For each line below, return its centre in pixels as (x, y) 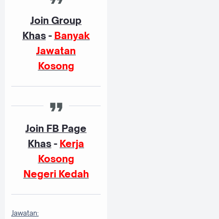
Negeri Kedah (56, 174)
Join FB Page (56, 128)
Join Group (56, 21)
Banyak (72, 36)
